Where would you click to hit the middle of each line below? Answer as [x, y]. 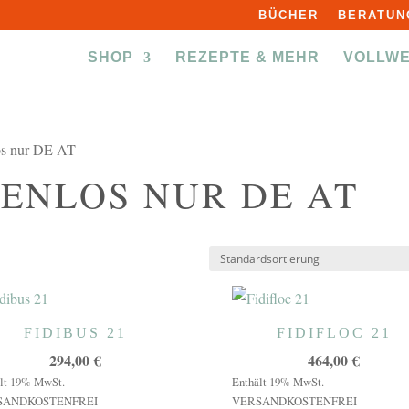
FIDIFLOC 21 [334, 333]
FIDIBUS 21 [75, 333]
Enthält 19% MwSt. [278, 382]
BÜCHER [288, 15]
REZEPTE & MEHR [247, 57]
